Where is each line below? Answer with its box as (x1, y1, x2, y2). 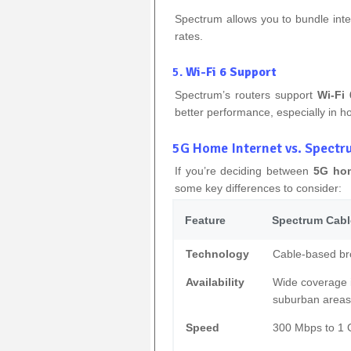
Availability (186, 275, 244, 288)
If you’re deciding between (175, 164, 313, 177)
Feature (185, 213, 226, 226)
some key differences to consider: (175, 181, 342, 194)
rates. (175, 29, 203, 42)
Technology (186, 247, 249, 260)
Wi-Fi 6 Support (186, 63, 277, 80)
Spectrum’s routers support (175, 88, 317, 101)
